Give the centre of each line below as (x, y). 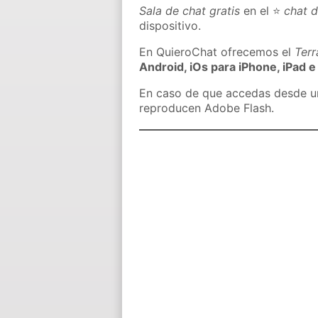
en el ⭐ (262, 11)
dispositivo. (170, 26)
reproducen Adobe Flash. (207, 108)
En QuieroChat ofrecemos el (217, 52)
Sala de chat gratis (190, 11)
